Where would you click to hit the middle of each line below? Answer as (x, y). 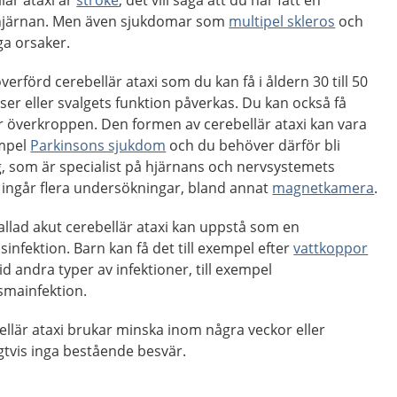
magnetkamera (323, 188)
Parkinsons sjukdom (98, 145)
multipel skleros (282, 21)
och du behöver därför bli (253, 145)
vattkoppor (331, 248)
